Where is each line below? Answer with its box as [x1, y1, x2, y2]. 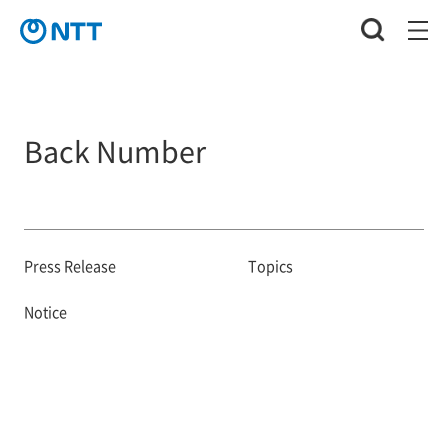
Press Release [23, 255, 116, 277]
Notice [23, 301, 67, 323]
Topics [247, 255, 293, 277]
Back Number [23, 129, 206, 171]
